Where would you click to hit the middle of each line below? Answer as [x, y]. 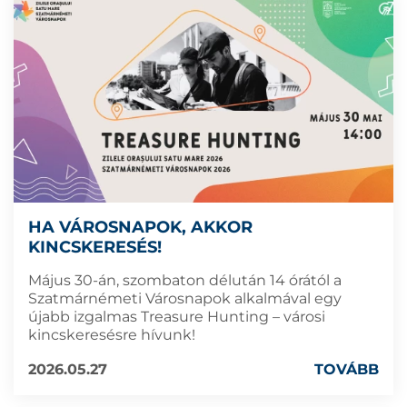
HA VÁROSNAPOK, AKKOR [140, 227]
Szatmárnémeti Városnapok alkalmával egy [185, 298]
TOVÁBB [347, 369]
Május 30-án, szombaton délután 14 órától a [185, 280]
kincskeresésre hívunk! [112, 334]
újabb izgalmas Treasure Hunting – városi [177, 316]
